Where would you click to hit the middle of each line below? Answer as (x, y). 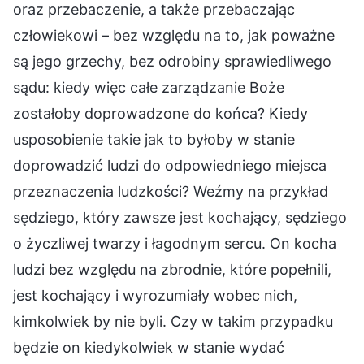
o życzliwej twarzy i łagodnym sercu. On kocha (175, 243)
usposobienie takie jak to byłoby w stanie (154, 139)
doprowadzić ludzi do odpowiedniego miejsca (170, 165)
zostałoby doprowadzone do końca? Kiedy (160, 113)
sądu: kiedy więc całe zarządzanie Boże (149, 87)
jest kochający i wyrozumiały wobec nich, (155, 295)
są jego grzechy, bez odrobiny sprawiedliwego (172, 61)
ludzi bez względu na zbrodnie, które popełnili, (172, 269)
